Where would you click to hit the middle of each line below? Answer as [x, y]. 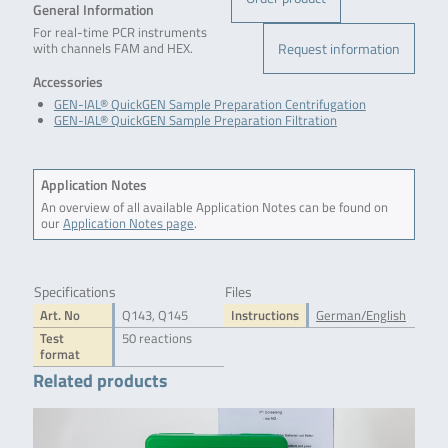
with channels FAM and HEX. [112, 49]
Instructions [265, 315]
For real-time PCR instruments [119, 33]
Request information [339, 49]
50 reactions [156, 338]
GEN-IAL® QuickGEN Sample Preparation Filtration [195, 120]
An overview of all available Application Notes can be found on [214, 207]
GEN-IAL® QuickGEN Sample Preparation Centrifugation [209, 104]
